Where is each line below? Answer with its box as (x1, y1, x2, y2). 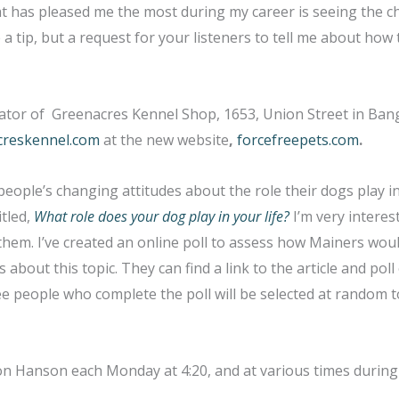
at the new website (100, 130, 229, 150)
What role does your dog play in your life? (34, 207, 289, 226)
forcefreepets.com (237, 130, 359, 150)
